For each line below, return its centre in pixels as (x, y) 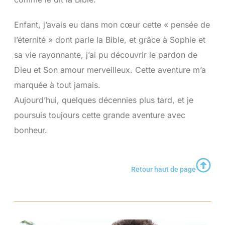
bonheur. (30, 130)
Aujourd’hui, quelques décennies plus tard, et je (103, 100)
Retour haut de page (164, 170)
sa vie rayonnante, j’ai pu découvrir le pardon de (105, 55)
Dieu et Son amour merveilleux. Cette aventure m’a (110, 70)
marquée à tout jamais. (57, 85)
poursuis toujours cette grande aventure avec (99, 115)
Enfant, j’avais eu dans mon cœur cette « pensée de (112, 25)
